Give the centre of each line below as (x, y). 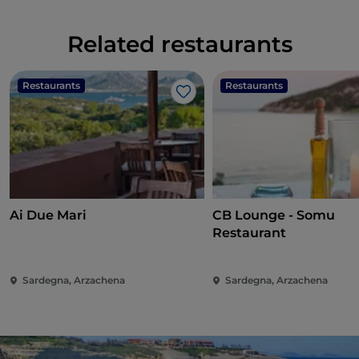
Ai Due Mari (48, 216)
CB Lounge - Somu (274, 216)
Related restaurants (179, 44)
